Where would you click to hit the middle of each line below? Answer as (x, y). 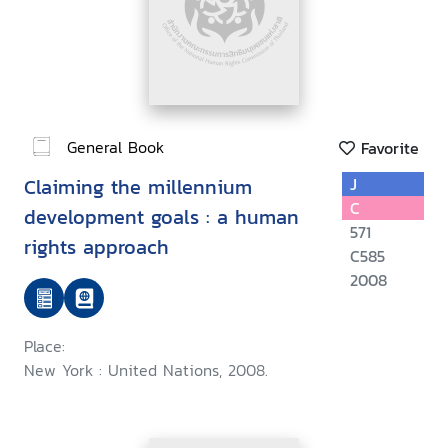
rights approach (96, 247)
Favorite (387, 148)
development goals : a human (161, 217)
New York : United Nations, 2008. (146, 370)
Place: (44, 346)
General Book (115, 146)
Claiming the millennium (138, 187)
